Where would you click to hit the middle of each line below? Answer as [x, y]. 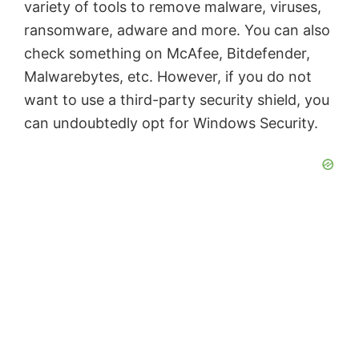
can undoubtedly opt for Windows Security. [171, 123]
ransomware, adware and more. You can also [177, 30]
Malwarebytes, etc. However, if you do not [168, 77]
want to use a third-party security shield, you [177, 100]
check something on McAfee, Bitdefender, [167, 54]
